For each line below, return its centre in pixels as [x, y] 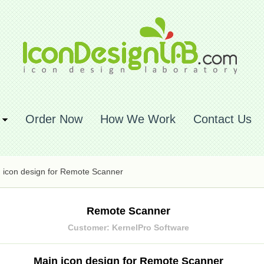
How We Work [138, 119]
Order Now [54, 119]
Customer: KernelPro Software [128, 227]
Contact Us [222, 119]
